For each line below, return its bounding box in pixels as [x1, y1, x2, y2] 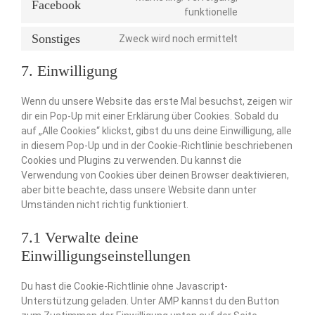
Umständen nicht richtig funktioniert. [21, 199, 188, 211]
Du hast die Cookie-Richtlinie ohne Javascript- [21, 280, 228, 292]
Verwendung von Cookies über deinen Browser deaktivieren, [21, 169, 289, 181]
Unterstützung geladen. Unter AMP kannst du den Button [21, 295, 279, 307]
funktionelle [184, 6, 238, 18]
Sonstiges [32, 31, 80, 46]
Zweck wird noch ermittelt [119, 32, 238, 44]
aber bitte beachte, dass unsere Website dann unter [21, 184, 257, 196]
